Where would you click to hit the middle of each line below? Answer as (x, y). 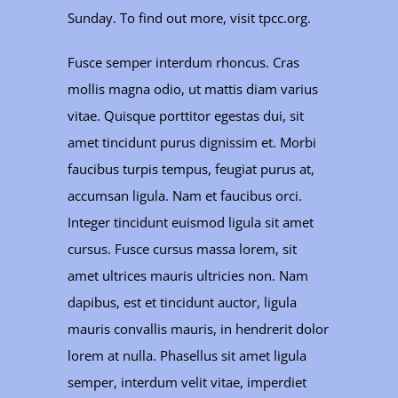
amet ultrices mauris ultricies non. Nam (188, 276)
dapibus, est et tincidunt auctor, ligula (183, 302)
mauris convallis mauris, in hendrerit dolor (199, 329)
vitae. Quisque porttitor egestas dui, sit (186, 116)
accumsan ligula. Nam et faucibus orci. (185, 196)
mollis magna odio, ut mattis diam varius (193, 89)
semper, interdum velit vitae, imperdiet (187, 382)
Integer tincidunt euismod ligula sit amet (191, 223)
